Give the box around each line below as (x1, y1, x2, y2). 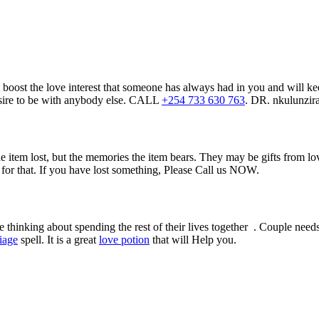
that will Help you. (150, 234, 236, 246)
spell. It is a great (18, 234, 99, 246)
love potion (99, 234, 150, 246)
